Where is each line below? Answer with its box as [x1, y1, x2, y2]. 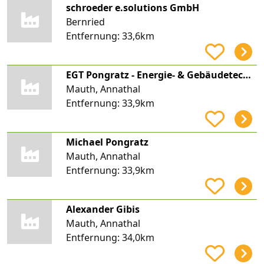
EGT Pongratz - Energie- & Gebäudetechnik [242, 68, 251, 81]
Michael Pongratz [65, 135, 148, 148]
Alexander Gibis [65, 202, 140, 216]
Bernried [65, 15, 105, 28]
